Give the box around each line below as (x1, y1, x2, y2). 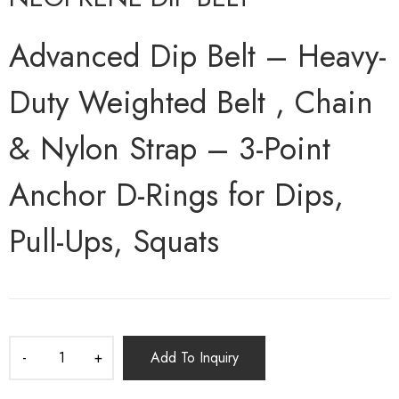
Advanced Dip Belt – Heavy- (9, 34, 387, 79)
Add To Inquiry (150, 347, 239, 369)
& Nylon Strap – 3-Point (9, 126, 330, 172)
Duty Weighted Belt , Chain (9, 80, 373, 126)
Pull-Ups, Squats (9, 219, 229, 265)
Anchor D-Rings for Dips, (9, 173, 344, 218)
